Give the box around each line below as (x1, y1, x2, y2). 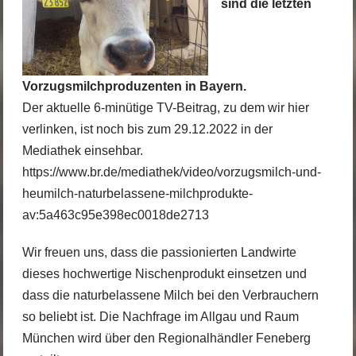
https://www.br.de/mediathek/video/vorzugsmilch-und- (21, 165, 321, 180)
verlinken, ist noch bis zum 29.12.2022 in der (21, 122, 273, 137)
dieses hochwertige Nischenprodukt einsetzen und (21, 266, 307, 281)
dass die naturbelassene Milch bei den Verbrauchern (21, 288, 319, 302)
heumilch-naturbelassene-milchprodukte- (21, 187, 253, 201)
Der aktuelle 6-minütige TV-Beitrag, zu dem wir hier (21, 101, 309, 115)
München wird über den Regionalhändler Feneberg (21, 331, 311, 345)
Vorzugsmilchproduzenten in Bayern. (21, 79, 246, 94)
